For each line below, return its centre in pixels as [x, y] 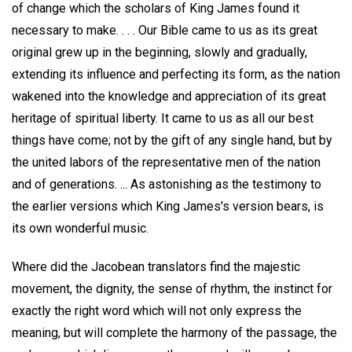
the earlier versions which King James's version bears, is [168, 206]
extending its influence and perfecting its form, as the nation [176, 74]
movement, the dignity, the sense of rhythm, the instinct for [172, 288]
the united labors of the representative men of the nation [166, 162]
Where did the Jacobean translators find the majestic [156, 266]
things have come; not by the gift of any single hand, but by [172, 140]
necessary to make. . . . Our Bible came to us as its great [165, 30]
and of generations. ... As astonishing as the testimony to [167, 184]
